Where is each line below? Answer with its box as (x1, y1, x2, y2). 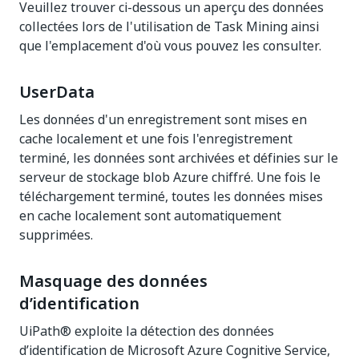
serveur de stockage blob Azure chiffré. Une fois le (19, 167, 321, 187)
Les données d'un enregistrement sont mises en (19, 110, 307, 129)
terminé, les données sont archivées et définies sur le (19, 148, 338, 167)
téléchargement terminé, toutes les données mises (19, 187, 323, 206)
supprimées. (19, 225, 93, 244)
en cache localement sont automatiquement (19, 206, 281, 225)
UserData (19, 80, 95, 104)
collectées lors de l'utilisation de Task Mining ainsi (19, 17, 319, 36)
